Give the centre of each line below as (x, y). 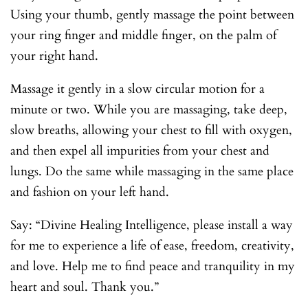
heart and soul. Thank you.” (85, 287)
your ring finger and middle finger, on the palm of (143, 35)
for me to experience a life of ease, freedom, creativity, (152, 245)
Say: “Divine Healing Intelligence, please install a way (152, 225)
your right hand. (54, 56)
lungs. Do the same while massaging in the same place (152, 171)
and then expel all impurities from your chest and (140, 151)
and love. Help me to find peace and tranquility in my (153, 266)
